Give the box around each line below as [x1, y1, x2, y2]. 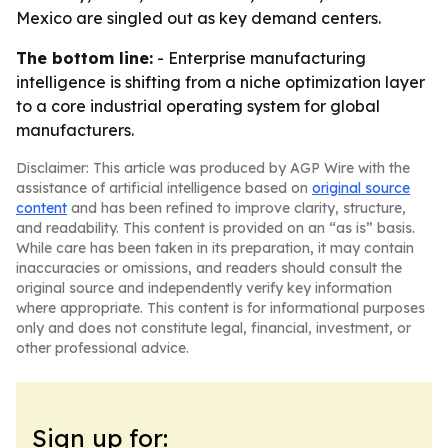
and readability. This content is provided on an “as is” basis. [16, 219, 415, 237]
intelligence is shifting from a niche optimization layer [16, 72, 425, 92]
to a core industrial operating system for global [16, 96, 380, 116]
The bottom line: [16, 48, 153, 68]
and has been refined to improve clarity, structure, [67, 199, 406, 217]
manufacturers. [16, 120, 134, 140]
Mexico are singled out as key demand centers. [16, 8, 381, 28]
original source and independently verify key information [16, 279, 392, 297]
